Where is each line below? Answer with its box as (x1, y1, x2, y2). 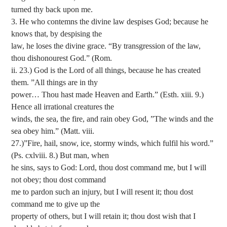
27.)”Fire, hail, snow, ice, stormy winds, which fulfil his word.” (11, 139, 214, 148)
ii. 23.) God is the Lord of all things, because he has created (11, 66, 201, 75)
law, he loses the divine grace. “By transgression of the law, (11, 42, 201, 51)
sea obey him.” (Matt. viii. (11, 127, 95, 136)
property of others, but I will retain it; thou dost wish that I (11, 212, 196, 221)
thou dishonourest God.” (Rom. (11, 54, 112, 63)
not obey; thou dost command (11, 175, 106, 184)
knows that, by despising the (11, 29, 102, 39)
